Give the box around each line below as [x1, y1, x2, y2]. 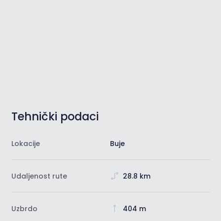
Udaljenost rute [11, 171, 67, 181]
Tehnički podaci [11, 108, 99, 124]
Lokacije [11, 138, 40, 148]
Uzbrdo [11, 203, 37, 214]
